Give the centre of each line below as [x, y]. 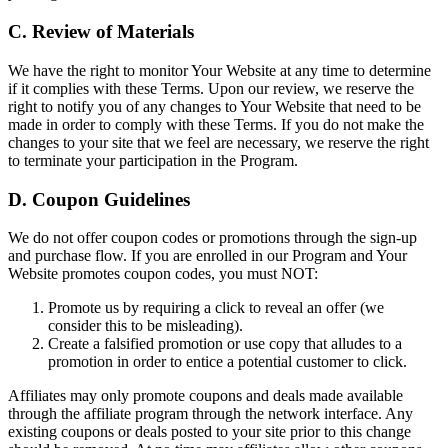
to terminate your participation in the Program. [153, 160]
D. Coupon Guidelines [99, 199]
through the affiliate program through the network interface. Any [210, 414]
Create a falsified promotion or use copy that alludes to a [225, 344]
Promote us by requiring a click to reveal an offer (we [216, 308]
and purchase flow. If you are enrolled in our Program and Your [207, 256]
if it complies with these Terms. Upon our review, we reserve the [211, 88]
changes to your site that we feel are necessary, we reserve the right [218, 142]
